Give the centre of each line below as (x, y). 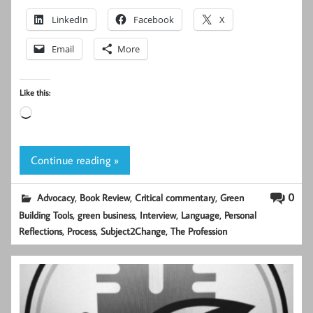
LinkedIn (70, 20)
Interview (158, 214)
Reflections (41, 231)
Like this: (35, 93)
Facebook (154, 20)
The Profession (199, 231)
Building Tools (46, 214)
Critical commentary (175, 197)
